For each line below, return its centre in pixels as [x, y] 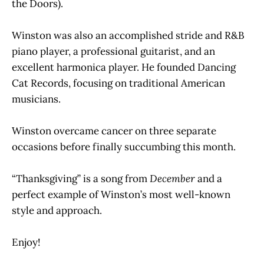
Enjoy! [26, 242]
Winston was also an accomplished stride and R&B [128, 35]
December [172, 179]
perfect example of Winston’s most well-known [121, 195]
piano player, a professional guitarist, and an [113, 51]
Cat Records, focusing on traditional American [118, 83]
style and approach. [57, 211]
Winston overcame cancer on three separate [114, 131]
